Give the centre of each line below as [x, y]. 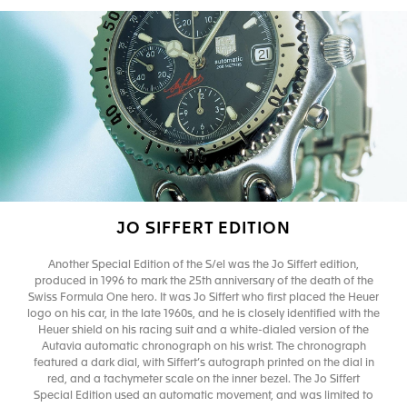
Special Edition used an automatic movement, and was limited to [203, 397]
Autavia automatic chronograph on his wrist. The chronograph [203, 347]
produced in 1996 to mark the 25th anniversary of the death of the [203, 282]
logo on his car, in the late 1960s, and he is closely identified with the [203, 315]
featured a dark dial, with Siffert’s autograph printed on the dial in [203, 364]
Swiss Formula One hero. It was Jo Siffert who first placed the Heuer [203, 298]
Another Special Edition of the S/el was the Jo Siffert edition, [203, 266]
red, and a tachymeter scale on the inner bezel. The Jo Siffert [203, 380]
